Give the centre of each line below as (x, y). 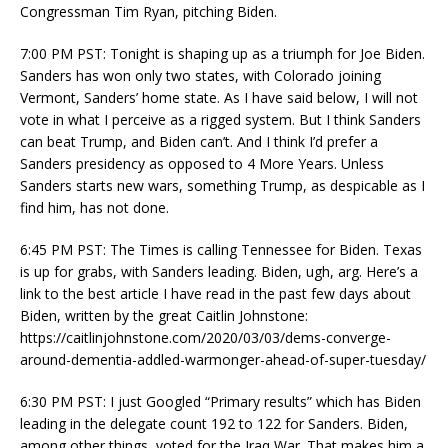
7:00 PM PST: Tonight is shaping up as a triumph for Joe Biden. (222, 53)
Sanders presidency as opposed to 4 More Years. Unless (202, 163)
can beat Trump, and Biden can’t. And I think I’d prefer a (199, 141)
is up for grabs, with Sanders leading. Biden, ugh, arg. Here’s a (219, 271)
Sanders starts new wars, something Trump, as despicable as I (222, 185)
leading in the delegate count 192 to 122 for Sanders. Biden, (214, 423)
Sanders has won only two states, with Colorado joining (200, 75)
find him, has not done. (94, 207)
